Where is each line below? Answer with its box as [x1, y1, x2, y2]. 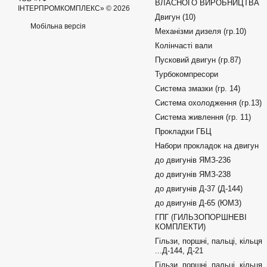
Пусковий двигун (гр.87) [191, 55, 241, 64]
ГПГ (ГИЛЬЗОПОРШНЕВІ [155, 213, 247, 222]
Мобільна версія [29, 22, 86, 30]
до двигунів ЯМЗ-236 [155, 156, 231, 164]
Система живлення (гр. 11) [155, 113, 251, 122]
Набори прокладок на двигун [155, 141, 259, 150]
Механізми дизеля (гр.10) [155, 27, 246, 36]
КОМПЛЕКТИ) [155, 222, 206, 231]
